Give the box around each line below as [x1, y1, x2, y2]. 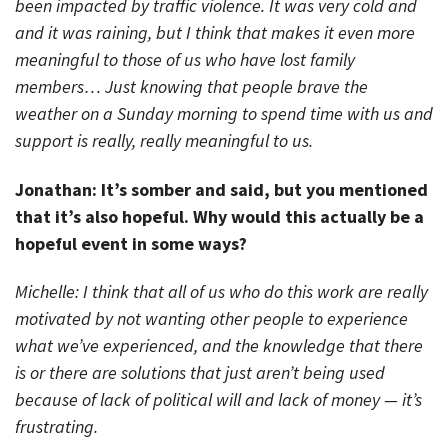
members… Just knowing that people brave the [15, 75, 368, 99]
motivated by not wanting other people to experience [15, 307, 408, 331]
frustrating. [15, 415, 98, 439]
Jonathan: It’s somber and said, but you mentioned [15, 177, 428, 201]
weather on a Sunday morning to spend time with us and [15, 102, 433, 126]
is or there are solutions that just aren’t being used [15, 361, 385, 385]
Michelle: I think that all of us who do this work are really [15, 280, 428, 304]
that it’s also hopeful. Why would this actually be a [15, 204, 424, 228]
